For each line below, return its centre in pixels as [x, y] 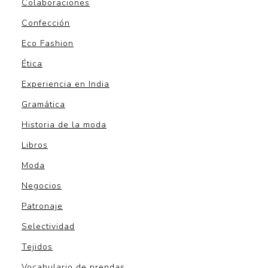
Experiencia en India [66, 84]
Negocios [42, 185]
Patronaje [42, 206]
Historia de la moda [64, 124]
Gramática [43, 104]
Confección [46, 23]
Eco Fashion [48, 43]
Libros [35, 145]
